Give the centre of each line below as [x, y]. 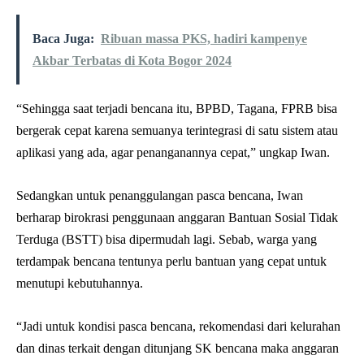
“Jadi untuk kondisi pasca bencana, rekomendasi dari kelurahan [178, 327]
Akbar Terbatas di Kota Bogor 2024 [132, 61]
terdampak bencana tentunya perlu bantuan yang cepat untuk [171, 262]
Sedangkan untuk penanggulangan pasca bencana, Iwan [160, 196]
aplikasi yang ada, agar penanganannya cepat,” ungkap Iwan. [173, 153]
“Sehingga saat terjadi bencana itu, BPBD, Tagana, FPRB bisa [177, 109]
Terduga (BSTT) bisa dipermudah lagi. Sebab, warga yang [167, 240]
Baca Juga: [63, 39]
